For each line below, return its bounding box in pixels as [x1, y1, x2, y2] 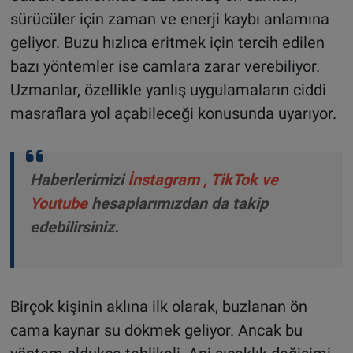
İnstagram [127, 169, 199, 189]
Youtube [29, 193, 91, 213]
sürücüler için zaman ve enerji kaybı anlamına [9, 9, 329, 28]
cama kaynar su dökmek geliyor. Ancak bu [9, 320, 303, 340]
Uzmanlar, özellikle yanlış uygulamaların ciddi [9, 80, 326, 99]
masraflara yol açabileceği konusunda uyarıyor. [9, 103, 336, 123]
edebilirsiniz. [29, 217, 119, 236]
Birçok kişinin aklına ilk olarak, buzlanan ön [9, 296, 307, 316]
